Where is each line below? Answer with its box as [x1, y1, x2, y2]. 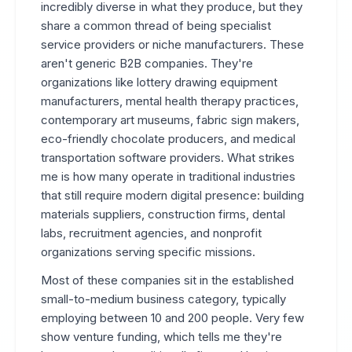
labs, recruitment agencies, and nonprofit [41, 225, 262, 240]
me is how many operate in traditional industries [41, 169, 295, 184]
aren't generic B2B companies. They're [41, 56, 253, 71]
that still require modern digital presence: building [41, 188, 304, 203]
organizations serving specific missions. [41, 244, 255, 259]
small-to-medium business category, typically [41, 291, 286, 306]
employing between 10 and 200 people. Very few [41, 310, 304, 325]
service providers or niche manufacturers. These [41, 37, 304, 52]
